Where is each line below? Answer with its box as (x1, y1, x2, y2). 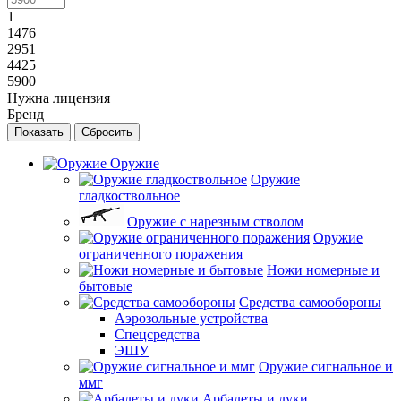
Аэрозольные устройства (115, 310, 268, 326)
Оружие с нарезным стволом (127, 213, 303, 229)
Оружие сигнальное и (259, 358, 393, 374)
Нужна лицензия (7, 90, 110, 106)
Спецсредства (115, 326, 200, 342)
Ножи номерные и (267, 261, 380, 277)
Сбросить (81, 124, 132, 139)
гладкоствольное (79, 187, 180, 203)
